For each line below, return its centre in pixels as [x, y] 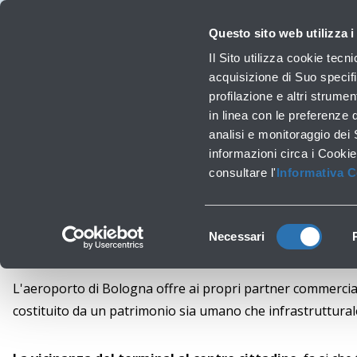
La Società [81, 13]
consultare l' [243, 173]
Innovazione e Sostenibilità [248, 13]
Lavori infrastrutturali [105, 103]
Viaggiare [34, 13]
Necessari [237, 236]
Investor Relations [148, 13]
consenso [234, 265]
